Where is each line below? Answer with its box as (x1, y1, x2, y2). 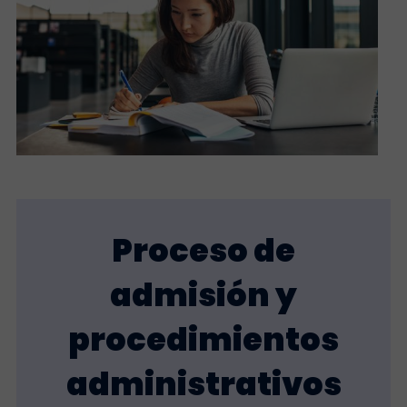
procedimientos (68, 316, 339, 362)
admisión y (110, 272, 297, 317)
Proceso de (112, 227, 295, 273)
